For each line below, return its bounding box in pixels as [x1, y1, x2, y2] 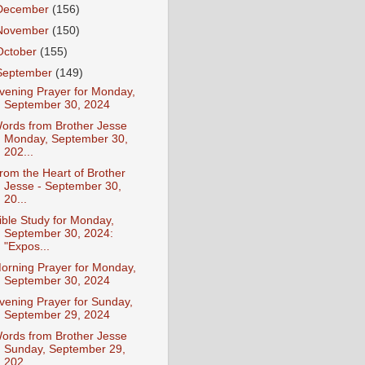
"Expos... [3, 240, 50, 253]
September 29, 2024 [3, 309, 110, 322]
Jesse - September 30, [3, 179, 121, 192]
